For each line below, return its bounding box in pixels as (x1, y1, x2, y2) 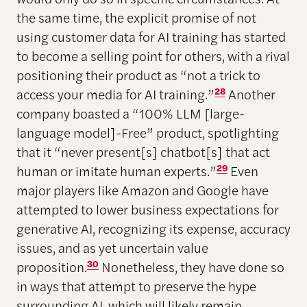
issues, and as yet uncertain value (16, 238, 208, 258)
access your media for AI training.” (16, 84, 214, 104)
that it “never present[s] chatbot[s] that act (16, 142, 270, 162)
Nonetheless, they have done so (98, 257, 284, 277)
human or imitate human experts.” (16, 161, 217, 181)
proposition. (16, 257, 87, 277)
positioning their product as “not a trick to (16, 65, 260, 85)
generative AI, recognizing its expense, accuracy (16, 219, 291, 238)
